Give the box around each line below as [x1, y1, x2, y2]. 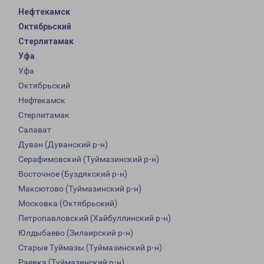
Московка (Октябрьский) [18, 199, 117, 209]
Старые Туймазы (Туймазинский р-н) [18, 243, 162, 253]
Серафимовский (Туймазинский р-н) [18, 154, 159, 164]
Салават [18, 125, 51, 135]
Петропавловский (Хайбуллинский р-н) [18, 213, 171, 223]
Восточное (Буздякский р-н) [18, 169, 127, 179]
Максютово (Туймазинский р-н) [18, 184, 141, 194]
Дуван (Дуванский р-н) [18, 140, 108, 150]
